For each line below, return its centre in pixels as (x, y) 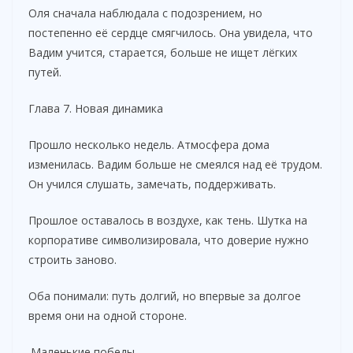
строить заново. (72, 259)
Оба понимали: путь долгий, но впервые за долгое (165, 295)
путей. (45, 72)
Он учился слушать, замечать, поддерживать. (152, 184)
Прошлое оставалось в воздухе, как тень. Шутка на (168, 220)
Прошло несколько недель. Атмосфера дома (149, 144)
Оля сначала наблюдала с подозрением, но (145, 13)
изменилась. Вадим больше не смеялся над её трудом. (175, 164)
